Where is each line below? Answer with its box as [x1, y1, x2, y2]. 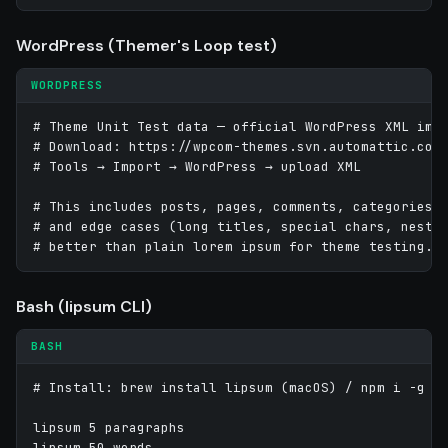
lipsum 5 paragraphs [33, 418, 185, 436]
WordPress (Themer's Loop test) [16, 34, 277, 56]
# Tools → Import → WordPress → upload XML [33, 157, 361, 175]
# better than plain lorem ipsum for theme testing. [33, 237, 433, 255]
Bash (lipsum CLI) [16, 295, 152, 317]
